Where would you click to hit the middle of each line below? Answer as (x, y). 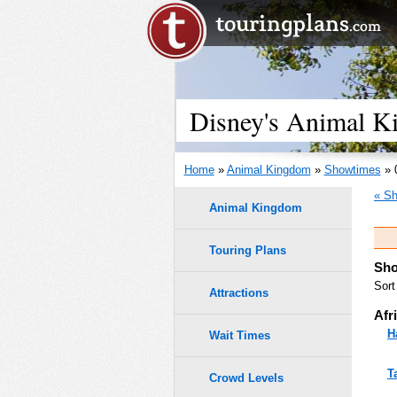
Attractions (239, 293)
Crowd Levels (246, 378)
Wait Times (240, 336)
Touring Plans (248, 250)
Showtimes (352, 170)
